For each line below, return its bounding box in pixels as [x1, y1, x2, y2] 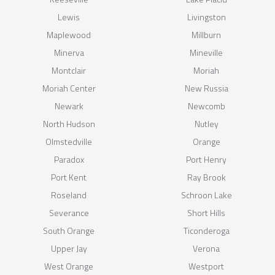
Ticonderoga [183, 223, 230, 237]
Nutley [194, 117, 219, 130]
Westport [188, 259, 224, 273]
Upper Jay [50, 241, 87, 255]
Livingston [187, 10, 226, 23]
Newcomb [187, 99, 225, 112]
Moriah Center [42, 81, 96, 95]
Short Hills [187, 206, 225, 219]
